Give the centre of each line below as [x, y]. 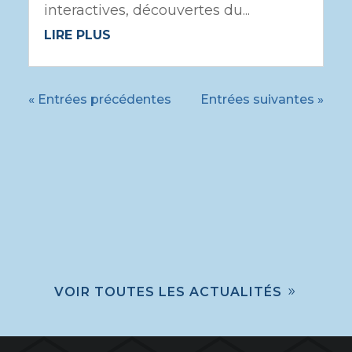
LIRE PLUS [77, 35]
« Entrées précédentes [99, 100]
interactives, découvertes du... [147, 11]
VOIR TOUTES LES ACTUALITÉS [168, 292]
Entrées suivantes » [262, 100]
